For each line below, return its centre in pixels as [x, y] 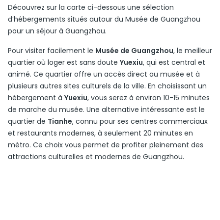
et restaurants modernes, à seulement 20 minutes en [100, 133]
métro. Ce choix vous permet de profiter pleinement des [106, 145]
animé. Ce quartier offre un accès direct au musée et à [104, 74]
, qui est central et [174, 62]
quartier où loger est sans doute [64, 62]
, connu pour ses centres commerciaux [140, 121]
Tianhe [60, 121]
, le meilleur [193, 51]
